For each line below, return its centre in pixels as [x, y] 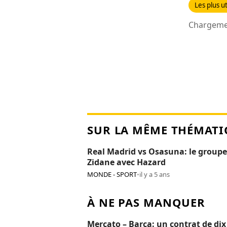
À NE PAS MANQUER [146, 202]
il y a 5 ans [155, 174]
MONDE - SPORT [112, 174]
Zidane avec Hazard [126, 162]
